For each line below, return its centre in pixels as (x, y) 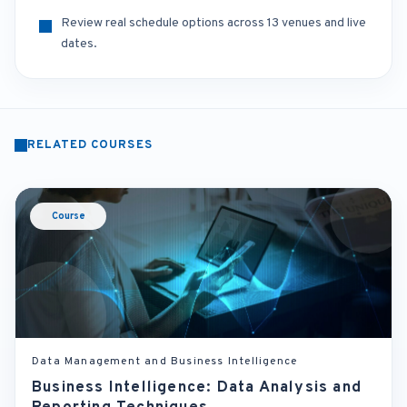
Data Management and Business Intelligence (165, 362)
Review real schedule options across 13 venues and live (213, 23)
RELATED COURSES (90, 145)
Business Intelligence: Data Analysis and (197, 388)
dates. (79, 44)
